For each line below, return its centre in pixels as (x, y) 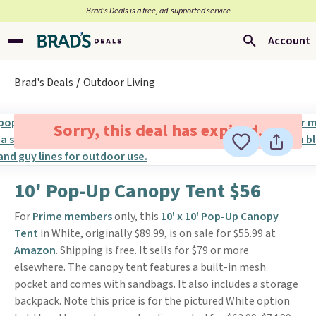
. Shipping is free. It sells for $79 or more (152, 250)
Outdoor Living (119, 83)
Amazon (35, 250)
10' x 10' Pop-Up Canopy (220, 217)
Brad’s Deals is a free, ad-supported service (158, 11)
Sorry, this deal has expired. (158, 131)
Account (289, 41)
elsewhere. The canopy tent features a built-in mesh (140, 267)
